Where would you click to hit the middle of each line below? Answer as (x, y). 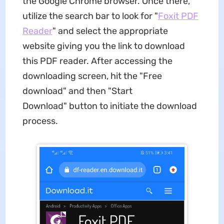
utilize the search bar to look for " (90, 16)
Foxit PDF (178, 16)
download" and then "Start (77, 91)
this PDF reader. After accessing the (97, 61)
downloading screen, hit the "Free (92, 76)
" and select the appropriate (110, 31)
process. (40, 121)
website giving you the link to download (103, 46)
